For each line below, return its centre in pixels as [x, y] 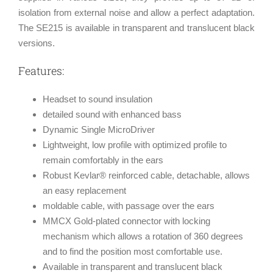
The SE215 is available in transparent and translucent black [136, 28]
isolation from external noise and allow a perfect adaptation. [136, 13]
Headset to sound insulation [97, 99]
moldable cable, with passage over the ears [129, 206]
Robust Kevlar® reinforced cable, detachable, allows [146, 175]
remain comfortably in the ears [103, 160]
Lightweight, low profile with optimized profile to [135, 145]
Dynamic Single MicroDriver [99, 130]
